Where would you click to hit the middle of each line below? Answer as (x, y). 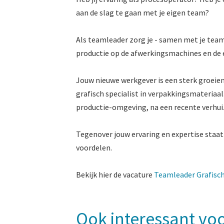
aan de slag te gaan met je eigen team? (142, 13)
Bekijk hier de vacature (115, 175)
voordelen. (94, 148)
